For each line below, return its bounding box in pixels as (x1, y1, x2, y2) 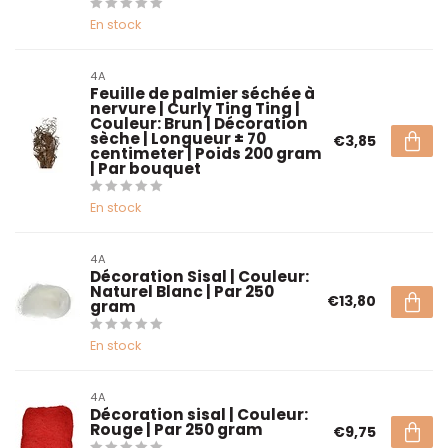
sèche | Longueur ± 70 (90, 128, 266, 149)
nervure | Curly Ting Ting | (90, 98, 300, 119)
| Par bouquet (90, 158, 201, 179)
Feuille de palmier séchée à (90, 83, 315, 104)
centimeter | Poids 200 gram (90, 143, 322, 164)
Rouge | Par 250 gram (90, 419, 263, 440)
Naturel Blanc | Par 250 (90, 281, 274, 302)
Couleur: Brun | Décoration (90, 113, 308, 134)
